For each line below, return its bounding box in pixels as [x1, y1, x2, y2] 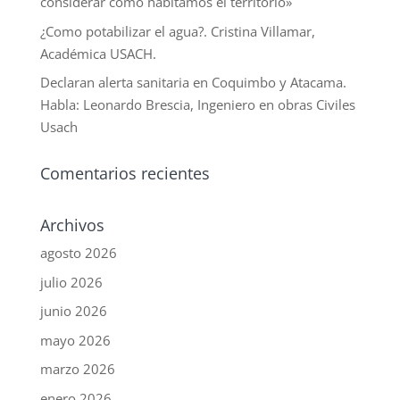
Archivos [39, 214, 104, 237]
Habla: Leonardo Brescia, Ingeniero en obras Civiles [39, 96, 355, 114]
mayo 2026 [39, 330, 111, 349]
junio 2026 [39, 302, 107, 321]
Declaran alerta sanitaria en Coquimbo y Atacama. [39, 73, 346, 92]
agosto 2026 [39, 244, 117, 262]
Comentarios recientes [39, 162, 210, 185]
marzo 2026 [39, 360, 115, 379]
